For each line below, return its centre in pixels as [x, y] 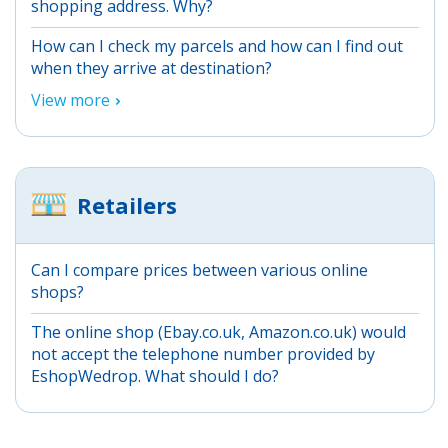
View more [70, 99]
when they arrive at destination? [151, 67]
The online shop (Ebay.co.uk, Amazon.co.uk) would [218, 331]
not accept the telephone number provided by [203, 353]
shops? [57, 291]
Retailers [127, 204]
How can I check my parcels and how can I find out [217, 45]
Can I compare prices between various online [199, 269]
